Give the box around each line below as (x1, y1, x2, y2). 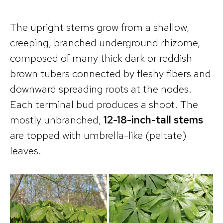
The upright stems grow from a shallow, (10, 20, 189, 34)
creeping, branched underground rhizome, (10, 36, 200, 50)
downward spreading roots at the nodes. (10, 82, 192, 96)
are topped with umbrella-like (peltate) (10, 128, 187, 142)
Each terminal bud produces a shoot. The (10, 98, 198, 111)
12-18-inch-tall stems (104, 113, 203, 127)
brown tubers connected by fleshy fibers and (10, 67, 211, 81)
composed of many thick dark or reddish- (10, 51, 197, 65)
